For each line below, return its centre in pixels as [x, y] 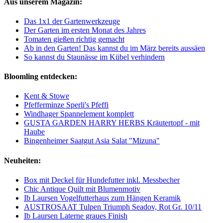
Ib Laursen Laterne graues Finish [76, 216]
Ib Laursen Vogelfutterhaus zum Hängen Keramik [102, 198]
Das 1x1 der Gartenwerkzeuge [72, 21]
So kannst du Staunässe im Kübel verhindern [94, 57]
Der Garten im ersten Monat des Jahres [85, 30]
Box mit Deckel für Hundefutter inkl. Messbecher [102, 180]
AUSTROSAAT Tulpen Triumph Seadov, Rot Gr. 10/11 [113, 207]
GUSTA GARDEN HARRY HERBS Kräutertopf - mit [112, 123]
